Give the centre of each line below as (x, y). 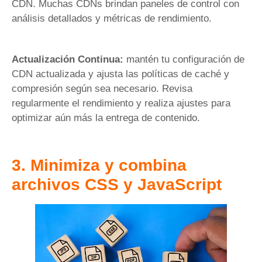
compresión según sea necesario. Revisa (102, 88)
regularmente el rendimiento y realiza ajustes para (121, 103)
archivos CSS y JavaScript (117, 185)
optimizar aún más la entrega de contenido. (106, 118)
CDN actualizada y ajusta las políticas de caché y (120, 74)
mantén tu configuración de (184, 59)
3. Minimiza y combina (99, 166)
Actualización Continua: (68, 59)
